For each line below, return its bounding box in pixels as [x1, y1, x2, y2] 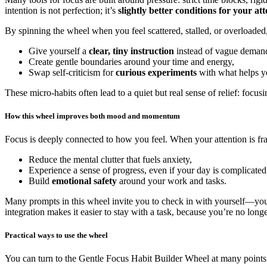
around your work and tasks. [117, 175, 226, 186]
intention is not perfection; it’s [5, 5, 118, 15]
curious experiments [116, 67, 197, 77]
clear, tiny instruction [89, 45, 174, 56]
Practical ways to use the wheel [5, 231, 108, 240]
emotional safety [52, 175, 117, 186]
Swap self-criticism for [29, 67, 116, 77]
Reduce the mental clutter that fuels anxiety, [29, 154, 192, 164]
